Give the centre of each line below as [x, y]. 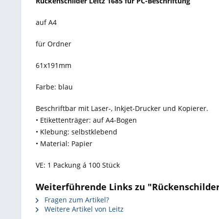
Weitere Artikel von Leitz [83, 209]
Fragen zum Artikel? [76, 200]
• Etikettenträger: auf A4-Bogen [86, 120]
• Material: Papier [64, 143]
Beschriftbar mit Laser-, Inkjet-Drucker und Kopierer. [122, 108]
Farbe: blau [54, 87]
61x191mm [54, 65]
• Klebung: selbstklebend [77, 132]
